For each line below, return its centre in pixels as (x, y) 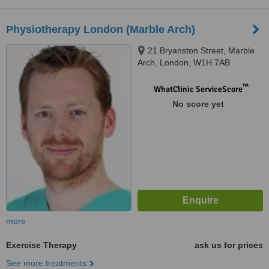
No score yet (198, 104)
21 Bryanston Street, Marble (201, 50)
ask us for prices (229, 245)
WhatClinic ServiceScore (198, 89)
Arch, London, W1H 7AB (184, 62)
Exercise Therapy (41, 245)
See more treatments (46, 263)
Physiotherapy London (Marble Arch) (101, 29)
